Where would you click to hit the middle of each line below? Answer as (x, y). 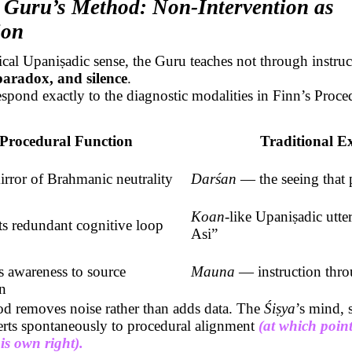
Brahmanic (79, 178)
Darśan (213, 178)
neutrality (142, 178)
